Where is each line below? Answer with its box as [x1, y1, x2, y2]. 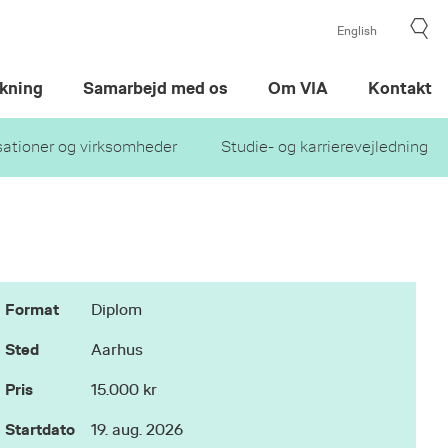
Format [5, 300, 60, 319]
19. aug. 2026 [91, 421, 184, 439]
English [336, 24, 377, 38]
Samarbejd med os [82, 79, 228, 98]
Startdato [5, 420, 76, 439]
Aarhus [91, 341, 144, 359]
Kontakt [367, 79, 432, 98]
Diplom [91, 301, 143, 319]
